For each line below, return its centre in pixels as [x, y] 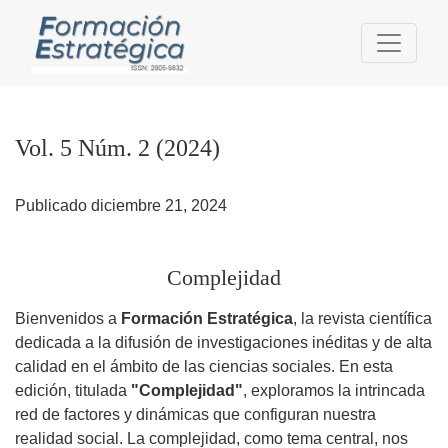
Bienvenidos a [68, 318]
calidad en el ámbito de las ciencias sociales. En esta [204, 366]
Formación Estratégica [207, 318]
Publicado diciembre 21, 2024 [121, 205]
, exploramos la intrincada [334, 390]
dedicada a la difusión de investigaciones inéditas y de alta [223, 342]
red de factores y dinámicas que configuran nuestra [195, 414]
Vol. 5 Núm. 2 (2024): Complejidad [136, 10]
